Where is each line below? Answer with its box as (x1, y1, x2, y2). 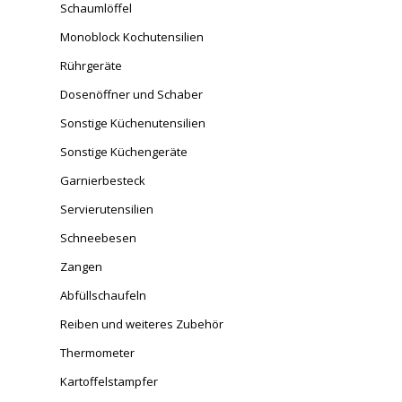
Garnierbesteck (60, 172, 145, 189)
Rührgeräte (60, 57, 122, 74)
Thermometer (60, 345, 135, 362)
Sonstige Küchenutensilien (60, 115, 205, 132)
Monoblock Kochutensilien (60, 29, 204, 46)
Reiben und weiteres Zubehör (60, 316, 223, 333)
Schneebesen (60, 230, 136, 247)
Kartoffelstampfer (60, 373, 158, 390)
